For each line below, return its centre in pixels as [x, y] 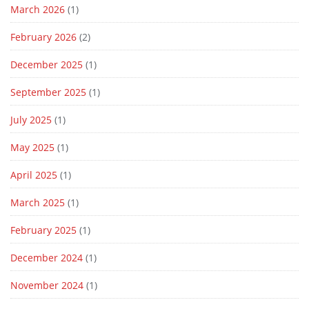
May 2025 [32, 148]
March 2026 [38, 10]
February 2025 [43, 230]
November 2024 [47, 286]
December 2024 [47, 258]
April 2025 [34, 175]
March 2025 [38, 203]
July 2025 [31, 120]
